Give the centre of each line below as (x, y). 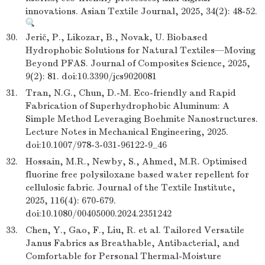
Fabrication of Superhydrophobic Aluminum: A (127, 106)
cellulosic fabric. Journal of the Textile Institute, (130, 188)
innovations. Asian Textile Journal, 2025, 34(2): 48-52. (141, 11)
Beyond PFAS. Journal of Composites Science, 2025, (138, 63)
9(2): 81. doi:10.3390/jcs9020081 (91, 76)
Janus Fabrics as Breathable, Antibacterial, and (132, 243)
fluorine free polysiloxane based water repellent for (137, 174)
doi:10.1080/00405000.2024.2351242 (98, 214)
